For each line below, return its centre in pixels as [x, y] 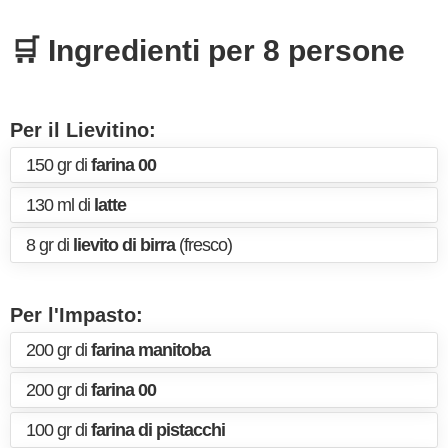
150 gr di [58, 165]
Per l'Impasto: [76, 315]
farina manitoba [150, 350]
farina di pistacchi [158, 430]
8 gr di [49, 245]
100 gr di [58, 430]
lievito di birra [124, 245]
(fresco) [203, 245]
